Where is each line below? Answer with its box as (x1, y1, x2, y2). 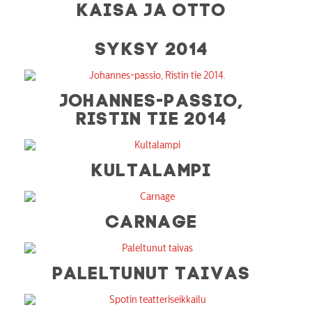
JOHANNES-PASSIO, (59, 88, 244, 107)
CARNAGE (106, 210, 198, 228)
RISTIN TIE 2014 (76, 107, 228, 125)
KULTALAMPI (91, 158, 212, 177)
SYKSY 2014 (95, 37, 209, 56)
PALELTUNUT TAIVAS (52, 261, 251, 280)
